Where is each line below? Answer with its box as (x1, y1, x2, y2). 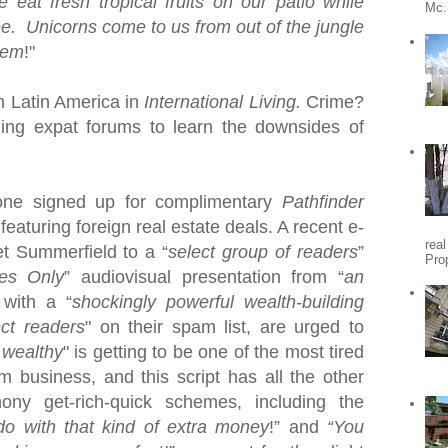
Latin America (10, 92, 120, 112)
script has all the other (169, 367, 364, 387)
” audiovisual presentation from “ (64, 267, 345, 287)
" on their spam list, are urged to (84, 317, 365, 337)
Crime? (306, 92, 365, 112)
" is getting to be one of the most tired (62, 342, 364, 362)
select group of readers (168, 242, 359, 262)
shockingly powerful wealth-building (72, 292, 364, 312)
